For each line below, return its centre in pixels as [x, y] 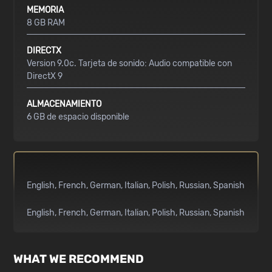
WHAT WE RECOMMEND [79, 259]
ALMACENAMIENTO [64, 104]
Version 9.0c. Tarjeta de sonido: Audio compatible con [130, 63]
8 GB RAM [46, 23]
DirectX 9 [45, 76]
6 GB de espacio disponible [78, 117]
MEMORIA [46, 10]
